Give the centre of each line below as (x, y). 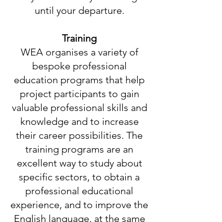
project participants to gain (79, 94)
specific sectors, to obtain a (79, 177)
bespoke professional (79, 66)
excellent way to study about (79, 163)
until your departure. (79, 10)
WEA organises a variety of (79, 52)
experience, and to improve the (79, 205)
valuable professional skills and (79, 108)
